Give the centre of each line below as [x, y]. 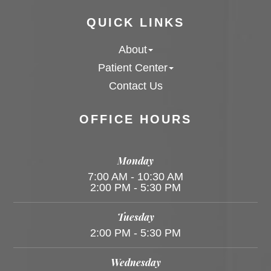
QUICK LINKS [135, 22]
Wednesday [135, 262]
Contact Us [135, 86]
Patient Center [132, 67]
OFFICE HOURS [135, 119]
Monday [135, 160]
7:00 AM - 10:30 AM [135, 176]
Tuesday [135, 216]
